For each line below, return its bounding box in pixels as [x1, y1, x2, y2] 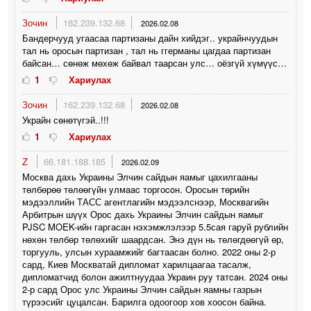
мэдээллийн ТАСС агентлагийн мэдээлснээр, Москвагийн [22, 194, 269, 208]
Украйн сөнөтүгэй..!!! [22, 112, 110, 126]
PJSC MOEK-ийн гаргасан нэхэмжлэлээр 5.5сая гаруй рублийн [22, 219, 289, 233]
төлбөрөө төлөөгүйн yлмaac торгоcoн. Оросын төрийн [22, 182, 250, 196]
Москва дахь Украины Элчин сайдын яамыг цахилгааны [22, 169, 258, 183]
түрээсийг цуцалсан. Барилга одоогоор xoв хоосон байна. [22, 294, 267, 308]
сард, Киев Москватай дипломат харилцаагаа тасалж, [22, 257, 252, 271]
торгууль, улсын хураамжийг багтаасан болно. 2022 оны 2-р [22, 244, 276, 258]
